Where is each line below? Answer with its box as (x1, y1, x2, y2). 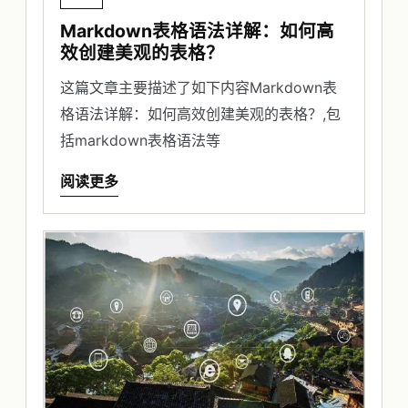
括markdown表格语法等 (60, 131, 220, 150)
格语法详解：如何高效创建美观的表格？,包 (60, 105, 341, 124)
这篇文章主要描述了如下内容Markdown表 (60, 78, 337, 97)
